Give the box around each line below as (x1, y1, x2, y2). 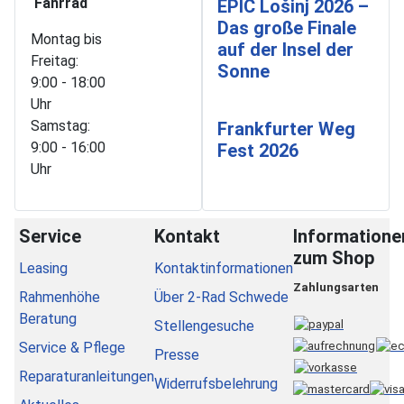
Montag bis (31, 30, 102, 48)
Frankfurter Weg (217, 117, 355, 140)
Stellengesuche (154, 317, 254, 335)
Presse (154, 345, 199, 363)
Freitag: (31, 51, 78, 69)
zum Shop (293, 246, 374, 269)
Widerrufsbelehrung (154, 374, 278, 392)
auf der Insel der (217, 38, 353, 60)
